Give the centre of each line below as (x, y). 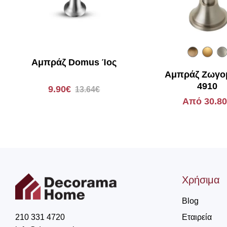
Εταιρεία (197, 217)
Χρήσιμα (201, 180)
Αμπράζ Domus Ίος (74, 62)
